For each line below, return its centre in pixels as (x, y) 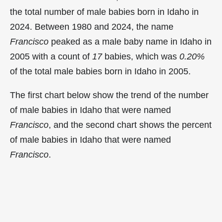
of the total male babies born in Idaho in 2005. (100, 71)
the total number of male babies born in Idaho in (104, 12)
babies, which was (141, 56)
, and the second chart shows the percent (130, 125)
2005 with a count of (51, 56)
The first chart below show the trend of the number (109, 95)
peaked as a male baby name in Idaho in (130, 42)
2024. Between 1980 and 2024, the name (92, 27)
